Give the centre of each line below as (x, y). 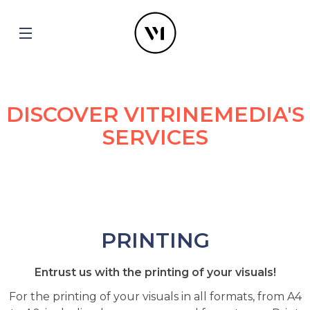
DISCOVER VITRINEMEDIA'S (155, 115)
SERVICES (155, 137)
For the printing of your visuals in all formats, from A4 (155, 297)
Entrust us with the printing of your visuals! (155, 272)
